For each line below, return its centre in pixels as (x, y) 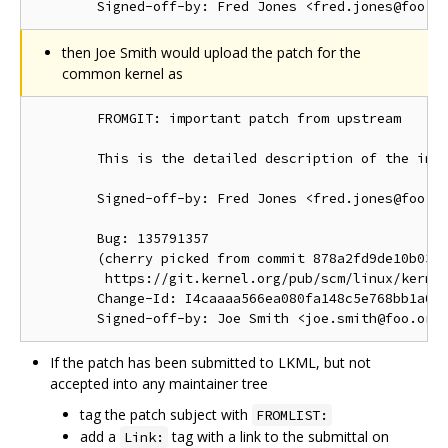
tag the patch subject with (166, 414)
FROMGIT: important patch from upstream (217, 118)
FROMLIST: (292, 414)
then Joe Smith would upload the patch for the (211, 52)
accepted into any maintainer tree (159, 383)
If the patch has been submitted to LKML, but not (210, 362)
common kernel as (122, 73)
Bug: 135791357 (121, 238)
